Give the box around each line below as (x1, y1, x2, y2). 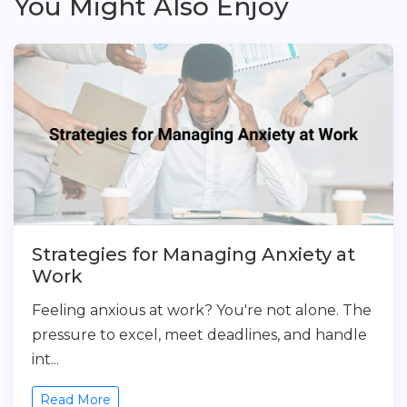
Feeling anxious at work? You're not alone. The (32, 302, 372, 319)
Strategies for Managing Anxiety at (32, 243, 355, 265)
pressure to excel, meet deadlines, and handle (32, 326, 367, 343)
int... (32, 351, 59, 368)
